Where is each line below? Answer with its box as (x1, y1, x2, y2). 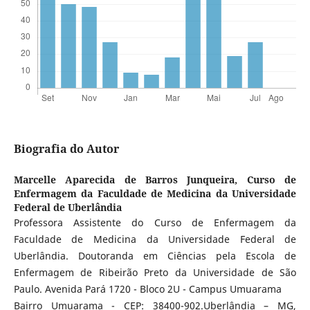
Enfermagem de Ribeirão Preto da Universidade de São (13, 266, 297, 280)
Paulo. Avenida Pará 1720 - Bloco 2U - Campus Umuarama (13, 282, 282, 296)
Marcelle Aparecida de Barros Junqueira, (13, 173, 247, 187)
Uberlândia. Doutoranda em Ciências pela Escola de (13, 249, 297, 263)
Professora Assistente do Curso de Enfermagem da (13, 216, 297, 230)
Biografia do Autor (13, 141, 119, 157)
